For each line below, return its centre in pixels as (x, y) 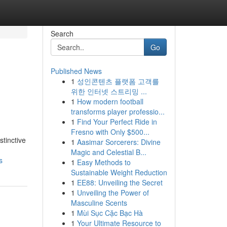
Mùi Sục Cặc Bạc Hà (110, 213)
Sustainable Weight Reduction (119, 172)
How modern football (110, 101)
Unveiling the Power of (113, 193)
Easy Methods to (104, 162)
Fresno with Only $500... (110, 132)
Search (62, 33)
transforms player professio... (118, 111)
